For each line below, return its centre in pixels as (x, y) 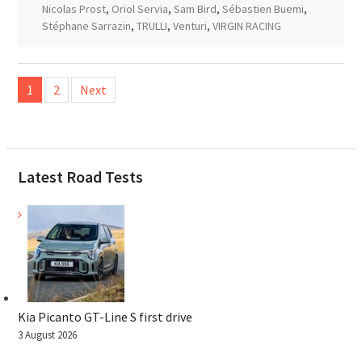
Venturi (189, 26)
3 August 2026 (47, 335)
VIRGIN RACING (246, 26)
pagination (54, 99)
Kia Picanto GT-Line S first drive (105, 317)
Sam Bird (195, 9)
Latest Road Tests (80, 177)
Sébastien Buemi (263, 9)
